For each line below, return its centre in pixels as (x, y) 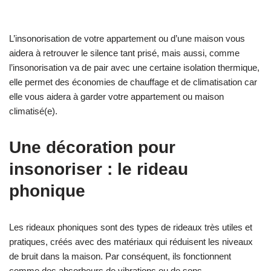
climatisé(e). (33, 111)
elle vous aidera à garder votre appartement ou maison (116, 96)
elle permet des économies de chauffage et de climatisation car (133, 82)
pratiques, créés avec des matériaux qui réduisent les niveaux (131, 241)
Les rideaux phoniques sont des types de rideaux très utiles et (131, 227)
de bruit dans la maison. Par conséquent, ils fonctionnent (120, 256)
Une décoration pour (92, 147)
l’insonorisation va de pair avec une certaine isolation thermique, (134, 67)
